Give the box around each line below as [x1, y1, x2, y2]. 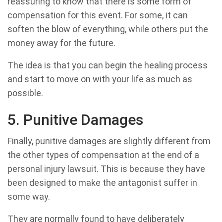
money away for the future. [7, 38, 115, 49]
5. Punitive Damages [7, 111, 143, 129]
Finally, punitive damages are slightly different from [7, 136, 211, 147]
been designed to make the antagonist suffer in [7, 177, 197, 188]
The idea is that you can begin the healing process [7, 60, 208, 71]
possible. [7, 88, 43, 99]
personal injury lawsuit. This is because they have [7, 164, 205, 174]
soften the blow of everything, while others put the [7, 24, 208, 35]
